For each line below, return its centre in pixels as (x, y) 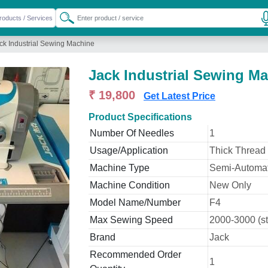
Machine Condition (130, 185)
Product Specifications (140, 117)
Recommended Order (135, 255)
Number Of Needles (132, 133)
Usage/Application (129, 150)
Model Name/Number (135, 202)
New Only (230, 185)
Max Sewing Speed (131, 220)
